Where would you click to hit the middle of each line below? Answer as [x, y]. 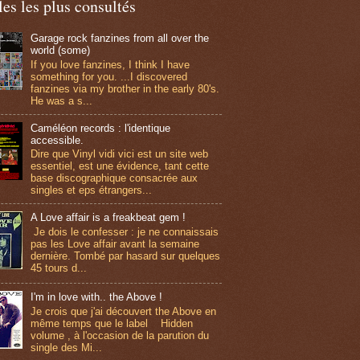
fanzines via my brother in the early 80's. [125, 88]
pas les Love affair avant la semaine [115, 243]
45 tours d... [59, 268]
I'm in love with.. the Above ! [97, 297]
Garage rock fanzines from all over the [120, 39]
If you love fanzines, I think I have [110, 64]
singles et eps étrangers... [92, 190]
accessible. [57, 140]
